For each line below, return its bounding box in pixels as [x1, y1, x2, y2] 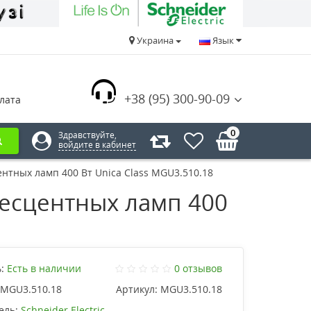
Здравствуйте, [58, 129, 117, 142]
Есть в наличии [6, 261, 81, 275]
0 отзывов [174, 261, 222, 275]
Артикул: [116, 282, 158, 296]
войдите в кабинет [58, 139, 137, 151]
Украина [135, 34, 176, 47]
